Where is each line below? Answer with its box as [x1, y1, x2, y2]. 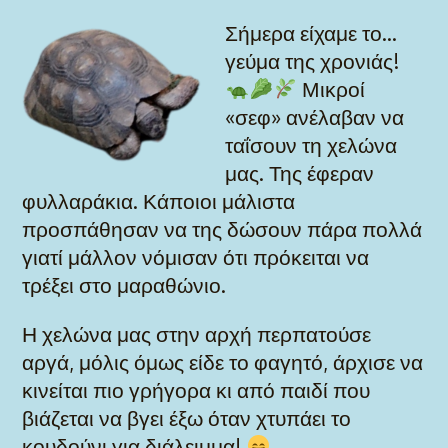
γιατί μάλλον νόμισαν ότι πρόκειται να [22, 243, 370, 270]
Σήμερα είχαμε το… [225, 19, 398, 46]
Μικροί [302, 75, 366, 102]
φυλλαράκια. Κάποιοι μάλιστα [22, 187, 296, 214]
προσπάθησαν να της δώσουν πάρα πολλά [22, 215, 423, 242]
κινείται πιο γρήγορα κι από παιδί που [22, 376, 371, 403]
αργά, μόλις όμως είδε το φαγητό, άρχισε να [22, 348, 424, 375]
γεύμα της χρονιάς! [225, 47, 400, 74]
